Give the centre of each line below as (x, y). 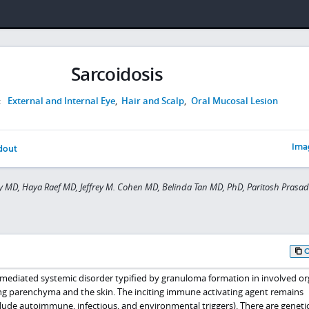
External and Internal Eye (61, 100)
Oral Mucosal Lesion (234, 100)
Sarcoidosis (117, 74)
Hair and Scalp (153, 100)
